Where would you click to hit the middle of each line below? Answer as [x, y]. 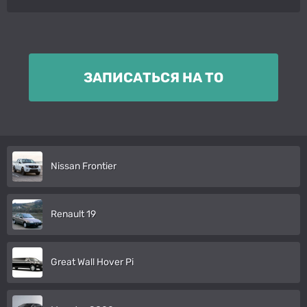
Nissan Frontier [84, 166]
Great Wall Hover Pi [92, 262]
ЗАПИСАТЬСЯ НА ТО [153, 77]
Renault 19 [73, 214]
